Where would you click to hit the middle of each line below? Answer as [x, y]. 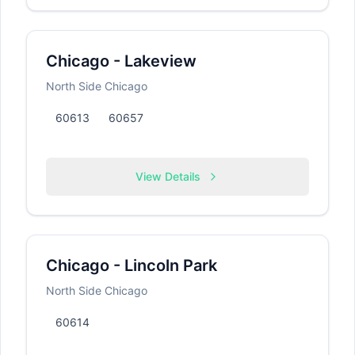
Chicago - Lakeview [121, 61]
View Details [168, 176]
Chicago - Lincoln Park [132, 265]
